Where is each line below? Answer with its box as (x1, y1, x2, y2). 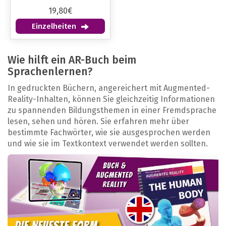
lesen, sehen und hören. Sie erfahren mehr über (8, 117, 189, 127)
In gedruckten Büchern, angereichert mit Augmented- (8, 83, 210, 93)
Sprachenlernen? (8, 65, 92, 79)
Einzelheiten (32, 22, 76, 31)
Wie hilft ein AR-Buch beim (8, 53, 136, 67)
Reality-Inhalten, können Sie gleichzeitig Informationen (8, 94, 215, 104)
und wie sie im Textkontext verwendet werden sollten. (8, 139, 208, 149)
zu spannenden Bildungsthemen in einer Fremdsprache (8, 105, 216, 116)
